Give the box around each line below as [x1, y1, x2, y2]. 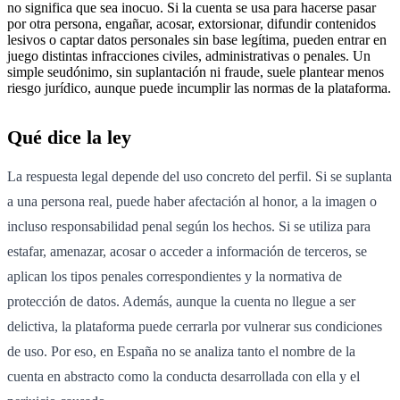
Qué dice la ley [7, 125, 131, 148]
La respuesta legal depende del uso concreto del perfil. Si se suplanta [7, 168, 392, 184]
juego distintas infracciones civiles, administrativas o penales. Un [7, 47, 371, 63]
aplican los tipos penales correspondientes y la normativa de [7, 268, 342, 284]
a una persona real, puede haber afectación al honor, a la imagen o [7, 193, 377, 209]
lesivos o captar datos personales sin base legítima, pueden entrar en [7, 31, 387, 47]
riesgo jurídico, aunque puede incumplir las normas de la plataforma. [7, 79, 391, 96]
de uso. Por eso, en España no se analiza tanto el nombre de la [7, 343, 355, 359]
